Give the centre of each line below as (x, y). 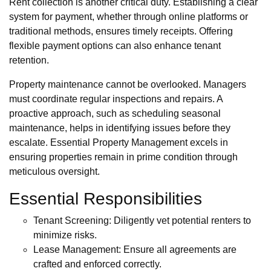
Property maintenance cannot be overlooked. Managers (128, 85)
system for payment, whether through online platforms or (129, 17)
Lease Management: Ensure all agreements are (135, 250)
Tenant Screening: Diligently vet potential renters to (142, 221)
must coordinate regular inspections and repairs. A (116, 99)
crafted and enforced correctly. (97, 264)
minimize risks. (65, 235)
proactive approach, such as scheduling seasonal (115, 114)
